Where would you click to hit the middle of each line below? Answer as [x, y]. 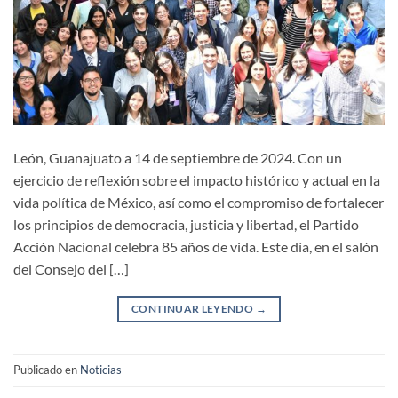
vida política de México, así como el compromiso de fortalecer [199, 202]
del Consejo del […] [71, 268]
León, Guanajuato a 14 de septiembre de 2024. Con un [178, 157]
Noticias [101, 369]
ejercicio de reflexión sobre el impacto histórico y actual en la [197, 179]
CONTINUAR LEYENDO [194, 308]
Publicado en [47, 369]
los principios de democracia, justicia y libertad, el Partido [186, 224]
